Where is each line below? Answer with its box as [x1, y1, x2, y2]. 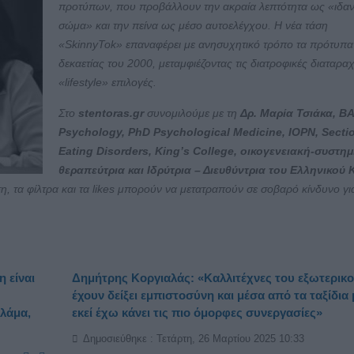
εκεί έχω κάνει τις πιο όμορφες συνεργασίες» [72, 305, 322, 319]
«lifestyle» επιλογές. [58, 75, 156, 88]
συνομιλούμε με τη [144, 106, 240, 119]
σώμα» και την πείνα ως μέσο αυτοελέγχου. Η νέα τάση [58, 18, 328, 32]
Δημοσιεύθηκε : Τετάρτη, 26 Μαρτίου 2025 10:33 [80, 333, 304, 345]
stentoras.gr [78, 106, 144, 119]
